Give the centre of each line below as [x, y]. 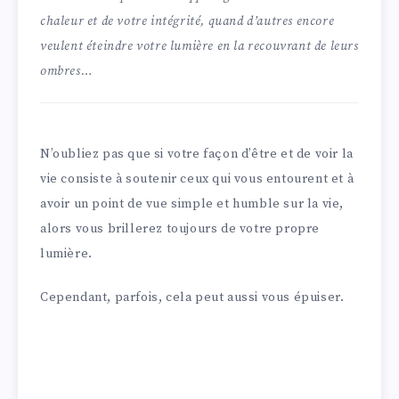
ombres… [67, 72]
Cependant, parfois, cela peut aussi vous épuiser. [192, 298]
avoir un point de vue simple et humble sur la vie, [192, 204]
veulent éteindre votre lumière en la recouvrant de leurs [199, 47]
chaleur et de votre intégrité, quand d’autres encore [187, 22]
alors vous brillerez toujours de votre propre [180, 229]
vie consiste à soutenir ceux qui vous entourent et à [197, 179]
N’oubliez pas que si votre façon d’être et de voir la [197, 155]
